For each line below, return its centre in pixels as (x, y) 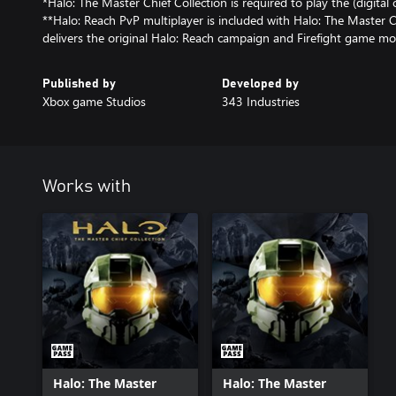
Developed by (260, 84)
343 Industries (260, 101)
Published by (79, 84)
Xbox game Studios (94, 101)
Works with (87, 186)
